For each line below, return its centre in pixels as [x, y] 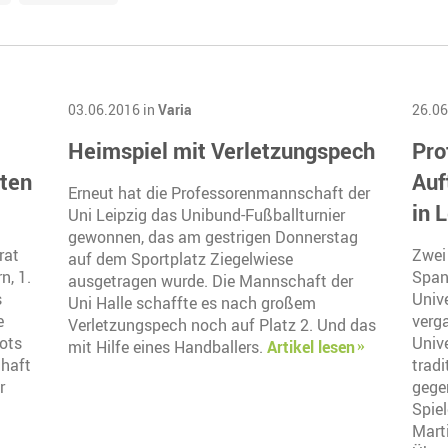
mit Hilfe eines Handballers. [167, 347]
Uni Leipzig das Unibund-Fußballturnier [206, 215]
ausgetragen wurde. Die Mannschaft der [210, 281]
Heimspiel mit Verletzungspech [221, 151]
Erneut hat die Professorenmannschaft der [218, 193]
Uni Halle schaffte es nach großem [191, 303]
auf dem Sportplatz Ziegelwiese [180, 259]
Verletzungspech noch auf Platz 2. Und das [221, 325]
